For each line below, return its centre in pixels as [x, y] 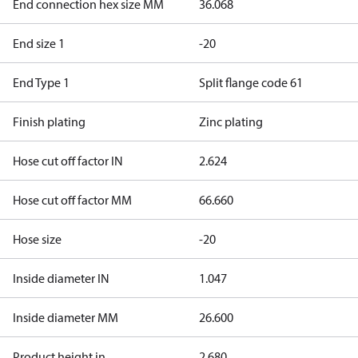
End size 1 [39, 43]
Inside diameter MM [66, 317]
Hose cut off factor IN [68, 161]
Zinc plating [231, 121]
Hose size [37, 239]
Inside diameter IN [61, 278]
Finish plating [49, 121]
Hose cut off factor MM [72, 200]
